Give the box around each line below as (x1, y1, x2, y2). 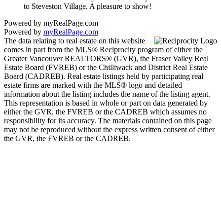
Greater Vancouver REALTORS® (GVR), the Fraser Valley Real (4, 54, 209, 63)
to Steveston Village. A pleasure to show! (24, 1, 151, 10)
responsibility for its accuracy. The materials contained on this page (4, 116, 212, 125)
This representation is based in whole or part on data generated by (4, 98, 208, 107)
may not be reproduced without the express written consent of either (4, 125, 215, 134)
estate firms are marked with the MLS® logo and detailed (4, 80, 182, 89)
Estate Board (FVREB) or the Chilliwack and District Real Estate (4, 63, 208, 72)
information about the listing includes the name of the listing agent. (4, 89, 210, 98)
